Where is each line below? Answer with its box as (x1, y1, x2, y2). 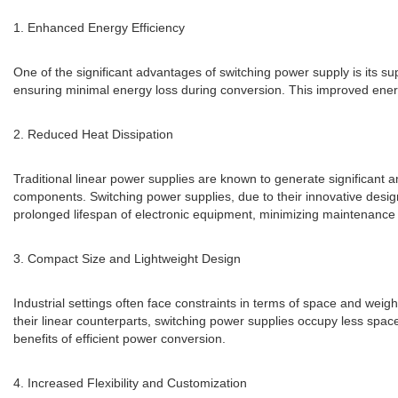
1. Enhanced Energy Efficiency (13, 20, 185, 36)
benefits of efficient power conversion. (13, 331, 226, 346)
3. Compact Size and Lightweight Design (13, 251, 241, 267)
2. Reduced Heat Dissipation (13, 127, 173, 142)
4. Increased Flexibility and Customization (13, 376, 247, 391)
